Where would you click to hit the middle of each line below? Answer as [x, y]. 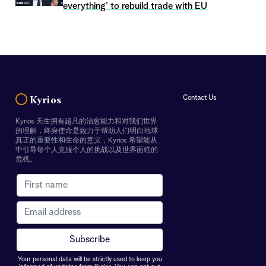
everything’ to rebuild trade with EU [135, 6]
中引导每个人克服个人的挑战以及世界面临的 [87, 150]
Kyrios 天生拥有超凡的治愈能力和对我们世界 [86, 121]
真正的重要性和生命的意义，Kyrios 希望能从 [86, 140]
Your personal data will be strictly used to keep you [90, 259]
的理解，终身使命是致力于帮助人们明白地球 [87, 131]
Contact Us [200, 98]
